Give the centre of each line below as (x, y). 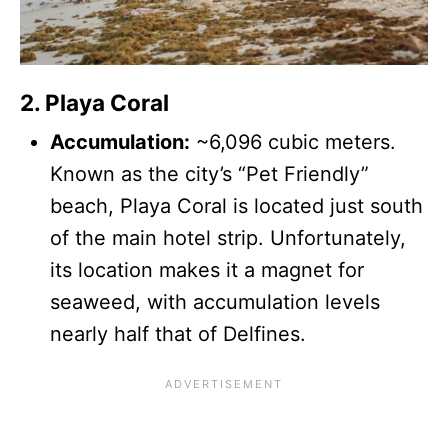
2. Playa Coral (94, 102)
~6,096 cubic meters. (293, 141)
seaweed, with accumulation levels (215, 301)
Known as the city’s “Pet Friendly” (209, 173)
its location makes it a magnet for (207, 269)
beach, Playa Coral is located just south (236, 205)
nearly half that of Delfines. (178, 333)
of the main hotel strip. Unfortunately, (228, 237)
